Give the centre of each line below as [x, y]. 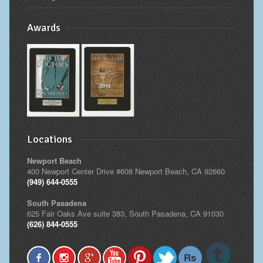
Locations [49, 139]
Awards [43, 28]
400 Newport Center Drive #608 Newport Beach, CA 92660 [126, 171]
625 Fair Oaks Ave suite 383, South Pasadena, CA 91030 [125, 214]
